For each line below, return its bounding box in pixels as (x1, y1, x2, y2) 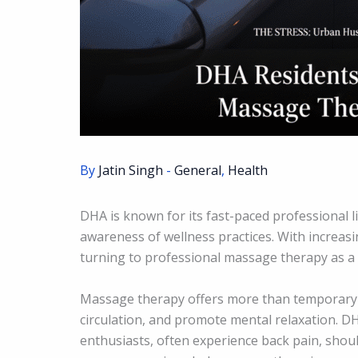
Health (228, 161, 268, 179)
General (174, 161, 221, 179)
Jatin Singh (98, 161, 166, 179)
